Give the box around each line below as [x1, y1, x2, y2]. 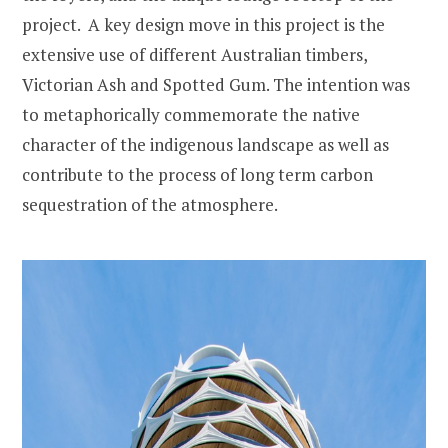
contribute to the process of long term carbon [22, 162, 373, 186]
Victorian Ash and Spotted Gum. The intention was [22, 72, 410, 96]
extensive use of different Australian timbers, [22, 42, 367, 66]
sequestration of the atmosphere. [22, 192, 278, 216]
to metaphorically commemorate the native [22, 102, 360, 126]
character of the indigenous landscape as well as [22, 132, 389, 156]
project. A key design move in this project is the [22, 12, 385, 36]
